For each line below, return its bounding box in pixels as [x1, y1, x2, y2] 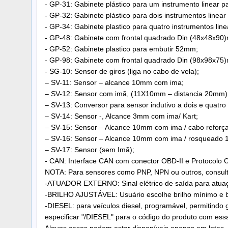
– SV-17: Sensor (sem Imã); [45, 145, 134, 154]
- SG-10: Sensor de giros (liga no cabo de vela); [45, 67, 199, 75]
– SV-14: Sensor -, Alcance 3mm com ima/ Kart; [45, 111, 198, 120]
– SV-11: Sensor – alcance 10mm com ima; [45, 78, 184, 87]
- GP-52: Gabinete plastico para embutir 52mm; [45, 44, 198, 53]
